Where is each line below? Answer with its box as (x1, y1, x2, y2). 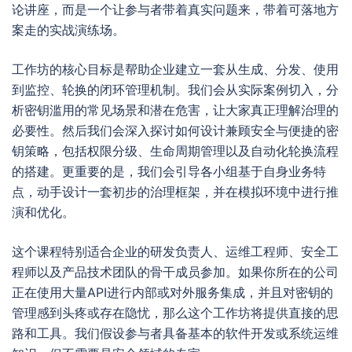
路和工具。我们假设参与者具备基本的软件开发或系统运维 (12, 325, 339, 341)
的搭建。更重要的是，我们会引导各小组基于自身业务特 (12, 163, 326, 179)
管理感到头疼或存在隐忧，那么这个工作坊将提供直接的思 (12, 305, 339, 321)
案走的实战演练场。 (12, 22, 125, 38)
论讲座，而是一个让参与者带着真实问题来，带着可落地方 (12, 2, 339, 17)
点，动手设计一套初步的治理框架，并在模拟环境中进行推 (12, 184, 339, 200)
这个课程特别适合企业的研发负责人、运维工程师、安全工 (12, 244, 339, 259)
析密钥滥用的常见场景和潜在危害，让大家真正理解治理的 (12, 102, 339, 118)
